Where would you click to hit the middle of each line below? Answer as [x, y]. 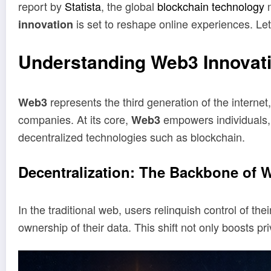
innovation [46, 24]
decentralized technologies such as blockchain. [132, 137]
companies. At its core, [75, 119]
